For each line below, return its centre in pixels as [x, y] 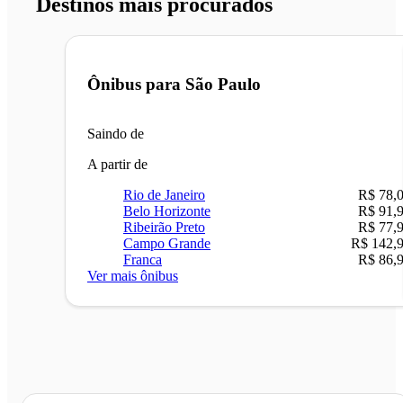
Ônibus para [136, 85]
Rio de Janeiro [164, 194]
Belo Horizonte [167, 210]
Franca [143, 259]
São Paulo [223, 85]
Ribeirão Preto [164, 227]
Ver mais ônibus [133, 275]
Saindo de [116, 133]
